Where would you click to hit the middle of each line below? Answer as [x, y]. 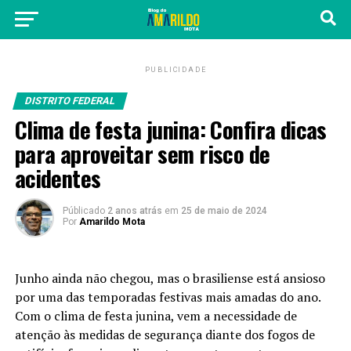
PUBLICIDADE [175, 70]
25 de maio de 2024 [224, 211]
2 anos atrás [136, 211]
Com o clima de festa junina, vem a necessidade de [156, 316]
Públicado [83, 211]
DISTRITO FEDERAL [70, 101]
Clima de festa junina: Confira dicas [170, 129]
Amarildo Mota [112, 222]
